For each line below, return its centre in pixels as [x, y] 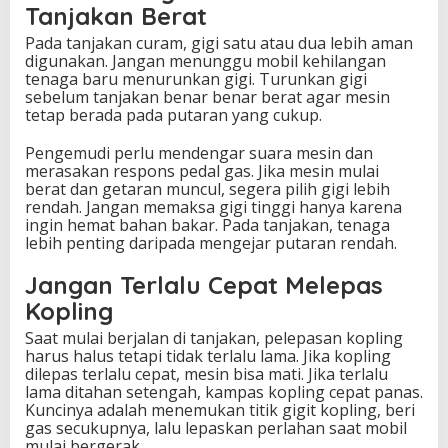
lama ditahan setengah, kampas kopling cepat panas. [224, 392]
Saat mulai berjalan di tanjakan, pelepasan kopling [214, 338]
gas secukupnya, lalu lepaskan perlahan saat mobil [216, 428]
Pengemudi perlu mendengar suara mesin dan [199, 153]
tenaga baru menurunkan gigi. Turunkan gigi [196, 79]
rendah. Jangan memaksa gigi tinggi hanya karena [213, 207]
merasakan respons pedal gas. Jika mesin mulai [202, 171]
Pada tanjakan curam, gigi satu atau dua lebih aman [219, 43]
